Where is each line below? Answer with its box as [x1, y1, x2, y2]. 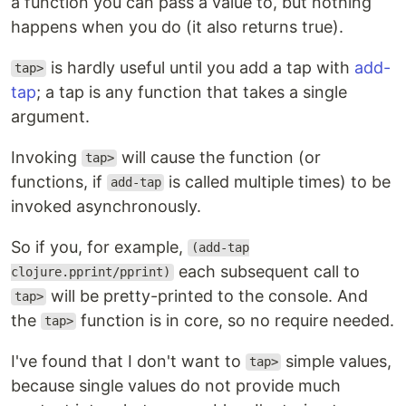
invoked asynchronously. [11, 196, 201, 216]
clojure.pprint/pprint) [11, 265, 170, 280]
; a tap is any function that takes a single [36, 82, 347, 101]
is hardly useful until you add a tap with [46, 57, 355, 77]
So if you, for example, [11, 237, 188, 256]
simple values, [281, 351, 392, 371]
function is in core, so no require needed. [76, 310, 395, 330]
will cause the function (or [117, 147, 322, 167]
